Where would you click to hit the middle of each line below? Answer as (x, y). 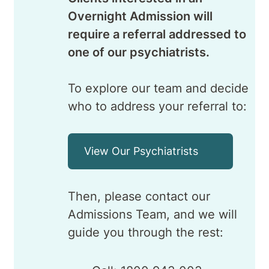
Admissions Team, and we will (153, 214)
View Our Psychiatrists (141, 151)
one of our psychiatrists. (139, 52)
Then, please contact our (139, 196)
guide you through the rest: (146, 232)
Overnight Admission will (140, 16)
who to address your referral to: (157, 106)
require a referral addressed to (157, 34)
